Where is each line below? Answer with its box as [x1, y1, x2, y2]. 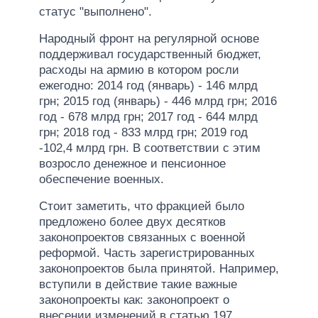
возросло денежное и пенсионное [39, 156, 226, 170]
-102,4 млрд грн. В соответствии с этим [39, 141, 261, 155]
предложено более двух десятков [39, 214, 226, 229]
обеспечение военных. [39, 172, 164, 186]
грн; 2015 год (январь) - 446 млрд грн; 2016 [39, 94, 277, 108]
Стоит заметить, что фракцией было [39, 199, 244, 213]
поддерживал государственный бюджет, [39, 47, 261, 61]
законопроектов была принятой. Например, [39, 261, 279, 275]
